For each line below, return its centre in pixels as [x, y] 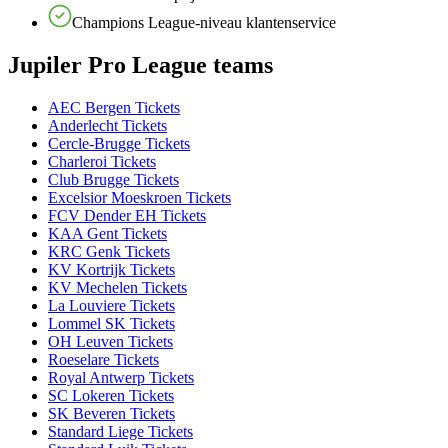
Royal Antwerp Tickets [121, 377]
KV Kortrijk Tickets [111, 269]
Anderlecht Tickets [107, 125]
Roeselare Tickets [103, 359]
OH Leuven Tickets [110, 341]
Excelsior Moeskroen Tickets [139, 197]
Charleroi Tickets [102, 161]
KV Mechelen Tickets [117, 287]
